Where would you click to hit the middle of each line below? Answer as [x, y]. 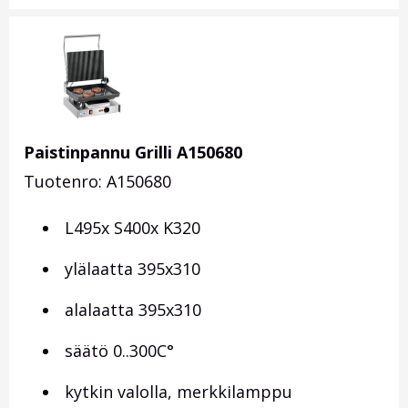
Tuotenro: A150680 [97, 182]
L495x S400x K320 [130, 228]
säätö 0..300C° [117, 351]
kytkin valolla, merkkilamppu [176, 392]
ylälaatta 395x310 [130, 269]
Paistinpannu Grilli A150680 [133, 153]
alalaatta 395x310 [131, 310]
